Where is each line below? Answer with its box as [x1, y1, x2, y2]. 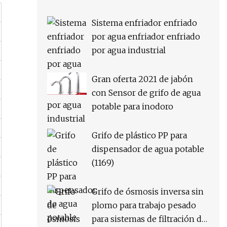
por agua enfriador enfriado [92, 31, 200, 42]
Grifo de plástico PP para [92, 130, 187, 141]
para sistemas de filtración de [92, 214, 206, 224]
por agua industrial [92, 45, 166, 56]
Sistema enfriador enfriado [92, 18, 197, 28]
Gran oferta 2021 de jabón [92, 74, 193, 85]
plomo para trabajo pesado [92, 200, 196, 211]
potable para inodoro [92, 101, 173, 112]
